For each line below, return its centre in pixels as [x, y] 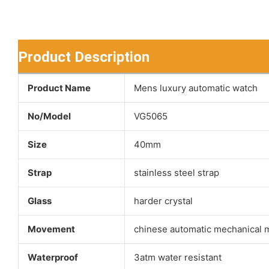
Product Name [59, 88]
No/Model [49, 116]
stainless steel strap [176, 173]
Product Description [84, 57]
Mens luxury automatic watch [195, 88]
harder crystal [163, 201]
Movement [51, 229]
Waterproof [53, 258]
